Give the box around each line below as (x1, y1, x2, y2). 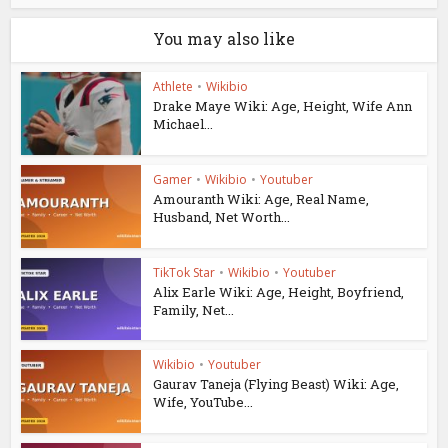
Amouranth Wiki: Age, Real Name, (153, 189, 370, 208)
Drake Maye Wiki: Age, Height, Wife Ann (153, 97, 413, 116)
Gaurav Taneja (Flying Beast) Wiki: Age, (153, 375, 400, 394)
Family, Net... (153, 300, 235, 319)
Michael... (153, 115, 214, 134)
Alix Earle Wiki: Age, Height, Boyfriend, (153, 282, 405, 301)
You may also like (153, 28, 295, 50)
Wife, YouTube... (153, 393, 254, 412)
